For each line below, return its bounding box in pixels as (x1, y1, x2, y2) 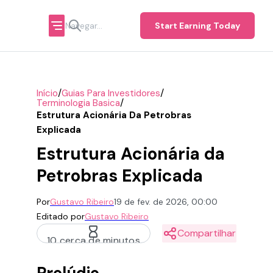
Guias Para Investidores (62, 87, 160, 99)
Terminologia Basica (37, 96, 120, 109)
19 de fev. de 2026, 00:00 (114, 196, 218, 207)
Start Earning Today (155, 20, 240, 31)
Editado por (37, 211, 85, 222)
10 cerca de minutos (47, 234, 140, 247)
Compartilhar (177, 227, 236, 239)
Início (37, 87, 58, 99)
